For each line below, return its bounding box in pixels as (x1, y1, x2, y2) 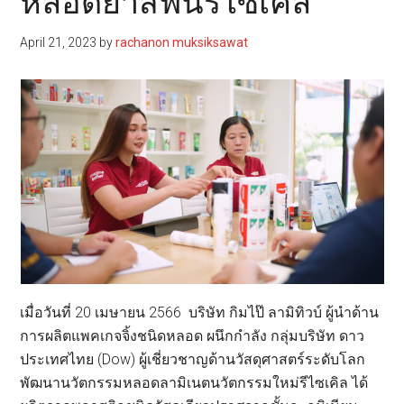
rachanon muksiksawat (115, 35, 249, 50)
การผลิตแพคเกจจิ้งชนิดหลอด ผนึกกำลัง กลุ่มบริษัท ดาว (20, 327, 365, 345)
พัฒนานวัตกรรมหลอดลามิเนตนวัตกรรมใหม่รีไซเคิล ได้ (20, 374, 369, 392)
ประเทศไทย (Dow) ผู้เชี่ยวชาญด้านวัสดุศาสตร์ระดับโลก (20, 351, 366, 369)
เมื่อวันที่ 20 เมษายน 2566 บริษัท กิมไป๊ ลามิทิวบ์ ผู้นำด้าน (20, 304, 380, 322)
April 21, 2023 (20, 35, 97, 50)
